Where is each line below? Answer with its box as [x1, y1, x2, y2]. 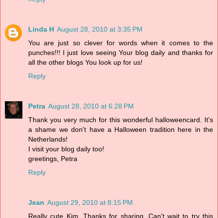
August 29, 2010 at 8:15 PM [47, 198, 133, 206]
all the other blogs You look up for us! [28, 58, 143, 66]
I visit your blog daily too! [28, 145, 104, 153]
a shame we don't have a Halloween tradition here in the [28, 125, 213, 133]
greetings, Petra [28, 154, 77, 163]
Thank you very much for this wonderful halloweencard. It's [28, 115, 213, 124]
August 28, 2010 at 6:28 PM [48, 102, 134, 110]
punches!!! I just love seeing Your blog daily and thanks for [28, 48, 213, 56]
